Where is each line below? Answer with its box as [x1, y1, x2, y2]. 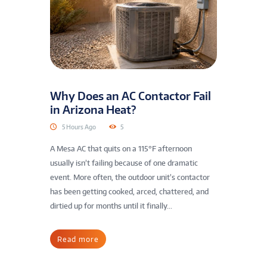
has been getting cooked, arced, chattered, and [50, 187, 209, 197]
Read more [57, 234, 99, 244]
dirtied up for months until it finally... [50, 201, 172, 211]
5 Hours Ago [62, 123, 96, 131]
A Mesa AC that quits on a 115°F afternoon [50, 144, 192, 154]
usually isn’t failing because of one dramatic [50, 159, 198, 168]
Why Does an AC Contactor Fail [50, 89, 211, 103]
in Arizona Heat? [50, 103, 136, 117]
